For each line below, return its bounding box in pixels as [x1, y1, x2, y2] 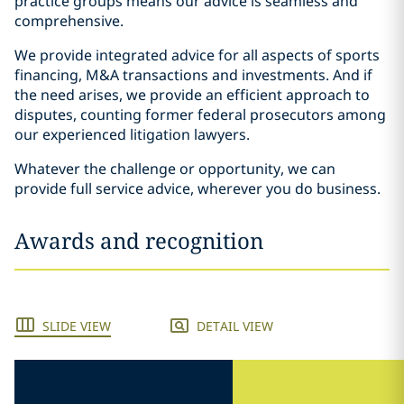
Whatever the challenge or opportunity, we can [14, 159, 335, 179]
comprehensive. [14, 11, 124, 32]
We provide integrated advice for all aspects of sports [14, 45, 380, 66]
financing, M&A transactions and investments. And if [14, 65, 372, 86]
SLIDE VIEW [42, 317, 111, 335]
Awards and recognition [14, 225, 263, 256]
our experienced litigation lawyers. [14, 124, 250, 145]
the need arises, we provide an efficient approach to [14, 85, 370, 106]
